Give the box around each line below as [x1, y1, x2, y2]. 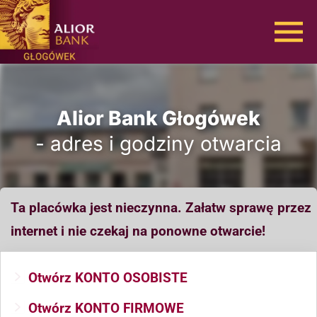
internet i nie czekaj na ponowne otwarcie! [11, 223, 265, 239]
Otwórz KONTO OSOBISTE [28, 270, 188, 286]
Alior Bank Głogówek [57, 106, 260, 130]
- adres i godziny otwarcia [35, 132, 282, 156]
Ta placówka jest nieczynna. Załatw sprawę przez [11, 200, 311, 216]
